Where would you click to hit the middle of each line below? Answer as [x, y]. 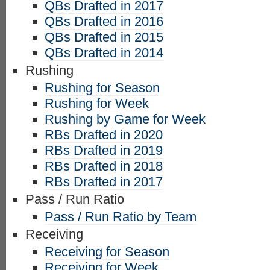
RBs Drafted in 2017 [104, 182]
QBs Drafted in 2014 [104, 53]
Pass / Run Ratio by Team [121, 217]
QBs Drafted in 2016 [104, 21]
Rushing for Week [97, 103]
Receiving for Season [107, 252]
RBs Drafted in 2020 [104, 135]
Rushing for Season [102, 88]
